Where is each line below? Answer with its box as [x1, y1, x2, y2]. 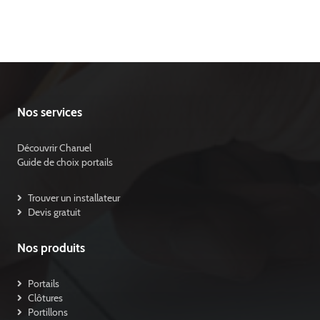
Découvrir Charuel [16, 142, 91, 154]
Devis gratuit [27, 206, 81, 219]
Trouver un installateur [27, 192, 120, 204]
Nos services [16, 105, 82, 120]
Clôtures [27, 291, 63, 304]
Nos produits [16, 240, 85, 255]
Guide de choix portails [16, 156, 113, 169]
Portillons [27, 306, 68, 318]
